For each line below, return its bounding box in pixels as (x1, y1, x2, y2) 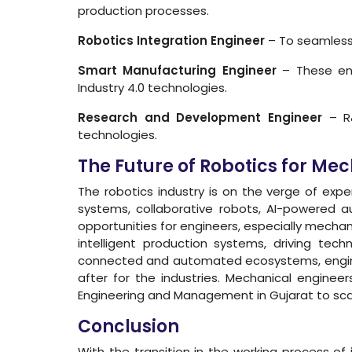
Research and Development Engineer (78, 108, 323, 126)
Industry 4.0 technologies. (78, 79, 227, 96)
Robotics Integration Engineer (78, 31, 265, 49)
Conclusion (78, 313, 179, 339)
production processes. (78, 2, 209, 19)
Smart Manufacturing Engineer (78, 61, 277, 79)
